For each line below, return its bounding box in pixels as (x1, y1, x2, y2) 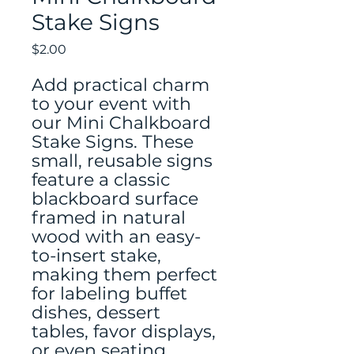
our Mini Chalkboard (32, 112, 211, 134)
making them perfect (32, 264, 217, 285)
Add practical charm (32, 74, 209, 96)
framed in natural (32, 207, 186, 228)
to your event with (32, 93, 191, 115)
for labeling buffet (32, 283, 187, 304)
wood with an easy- (32, 226, 201, 247)
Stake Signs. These (32, 131, 194, 153)
